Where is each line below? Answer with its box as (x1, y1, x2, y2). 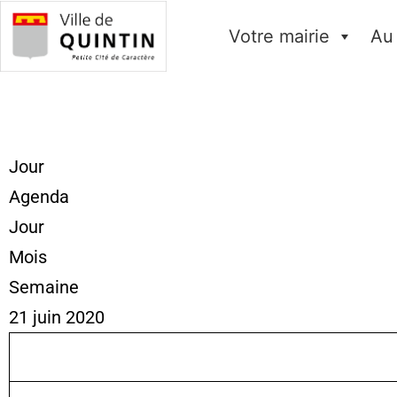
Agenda (9, 186, 69, 207)
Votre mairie (228, 26, 330, 47)
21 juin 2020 (9, 307, 105, 328)
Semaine (9, 276, 79, 298)
